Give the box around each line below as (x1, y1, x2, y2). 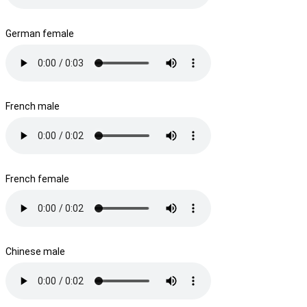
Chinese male (5, 245, 65, 257)
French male (5, 100, 60, 112)
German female (5, 27, 74, 39)
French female (5, 173, 69, 184)
